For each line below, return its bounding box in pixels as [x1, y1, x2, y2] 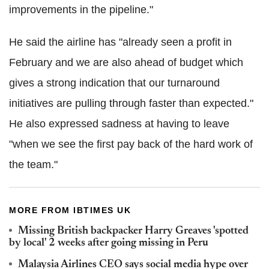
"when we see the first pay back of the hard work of [9, 138, 253, 150]
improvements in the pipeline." [9, 3, 153, 16]
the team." [9, 158, 58, 171]
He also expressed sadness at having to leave [9, 117, 229, 130]
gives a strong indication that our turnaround [9, 76, 220, 89]
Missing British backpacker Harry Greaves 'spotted [18, 225, 249, 237]
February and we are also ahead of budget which [9, 56, 243, 68]
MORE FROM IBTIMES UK [9, 205, 131, 215]
